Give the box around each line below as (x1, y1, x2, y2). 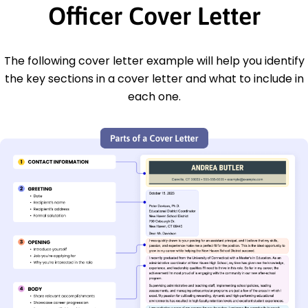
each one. (127, 88, 181, 104)
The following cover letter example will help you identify (3, 52, 305, 69)
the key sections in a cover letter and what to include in (4, 70, 304, 87)
